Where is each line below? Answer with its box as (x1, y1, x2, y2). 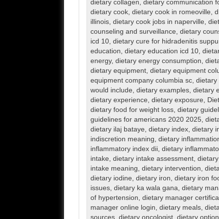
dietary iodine (90, 175, 132, 182)
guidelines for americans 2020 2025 (90, 116, 201, 124)
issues (90, 184, 110, 192)
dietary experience (90, 96, 148, 104)
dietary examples (136, 87, 189, 94)
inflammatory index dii (90, 145, 158, 153)
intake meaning (90, 165, 138, 173)
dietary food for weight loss (90, 106, 174, 114)
